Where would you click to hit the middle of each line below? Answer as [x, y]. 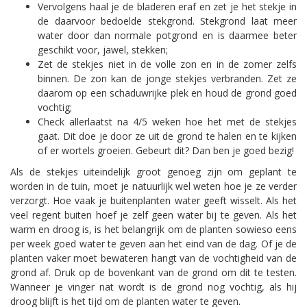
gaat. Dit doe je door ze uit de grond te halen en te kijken [167, 136]
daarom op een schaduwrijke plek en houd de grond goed [167, 93]
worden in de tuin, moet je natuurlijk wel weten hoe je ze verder [153, 186]
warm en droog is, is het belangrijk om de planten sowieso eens [153, 229]
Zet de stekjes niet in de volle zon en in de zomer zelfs [167, 64]
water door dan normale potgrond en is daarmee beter [167, 35]
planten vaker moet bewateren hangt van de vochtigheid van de [153, 258]
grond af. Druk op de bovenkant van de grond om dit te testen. [153, 272]
